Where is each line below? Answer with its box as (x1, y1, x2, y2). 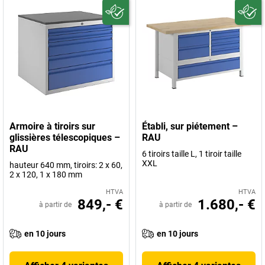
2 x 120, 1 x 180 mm (9, 170, 82, 180)
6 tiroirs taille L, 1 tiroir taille (142, 149, 241, 159)
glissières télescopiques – (9, 132, 120, 144)
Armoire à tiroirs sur (9, 121, 95, 132)
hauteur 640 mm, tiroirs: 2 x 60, (9, 160, 122, 170)
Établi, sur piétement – (142, 121, 238, 132)
